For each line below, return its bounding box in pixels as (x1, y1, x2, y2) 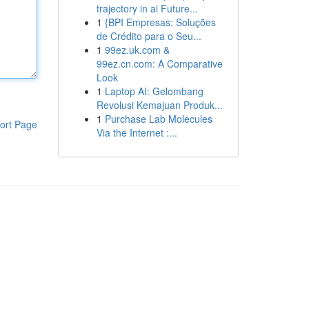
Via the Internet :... (96, 126, 177, 139)
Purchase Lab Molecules (104, 112, 212, 126)
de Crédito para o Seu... (96, 29, 201, 43)
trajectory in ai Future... (96, 1, 198, 15)
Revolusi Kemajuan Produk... (96, 98, 223, 112)
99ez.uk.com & (104, 43, 170, 57)
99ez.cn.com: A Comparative (96, 57, 223, 70)
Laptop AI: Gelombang (104, 84, 203, 98)
